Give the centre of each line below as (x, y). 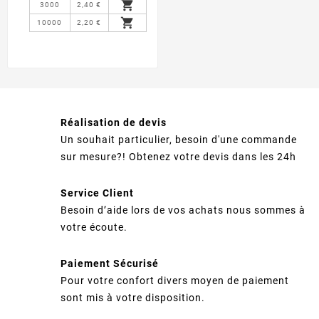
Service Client (97, 193)
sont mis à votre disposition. (133, 298)
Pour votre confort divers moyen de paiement (175, 281)
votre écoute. (94, 228)
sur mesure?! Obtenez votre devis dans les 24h (178, 157)
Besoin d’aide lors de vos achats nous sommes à (183, 210)
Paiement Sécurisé (110, 264)
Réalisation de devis (114, 123)
